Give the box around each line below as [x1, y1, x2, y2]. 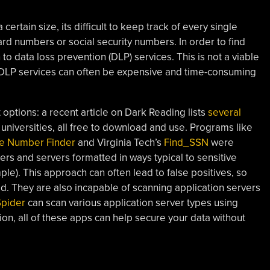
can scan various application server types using [25, 196, 238, 209]
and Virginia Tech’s [75, 136, 164, 149]
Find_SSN [163, 136, 209, 149]
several [207, 105, 241, 119]
